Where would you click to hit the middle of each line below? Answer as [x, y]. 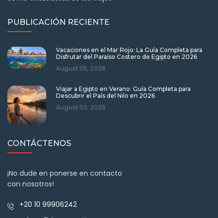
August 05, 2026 [81, 68]
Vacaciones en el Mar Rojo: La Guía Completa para [129, 50]
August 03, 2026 [81, 107]
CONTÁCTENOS [39, 143]
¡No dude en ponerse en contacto [65, 173]
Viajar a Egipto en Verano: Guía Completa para [123, 89]
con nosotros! [31, 184]
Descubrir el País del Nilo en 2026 [105, 96]
